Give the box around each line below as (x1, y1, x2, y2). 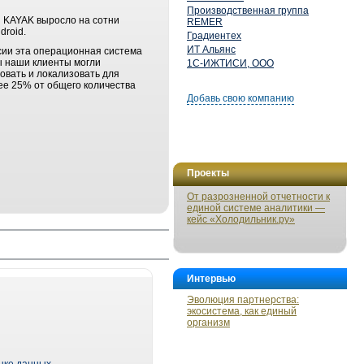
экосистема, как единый (187, 305, 297, 317)
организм (187, 317, 230, 328)
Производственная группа (187, 5, 309, 16)
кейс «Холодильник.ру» (187, 214, 295, 225)
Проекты (187, 167, 229, 179)
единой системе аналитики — (187, 202, 325, 214)
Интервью (187, 273, 236, 284)
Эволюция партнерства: (187, 294, 299, 305)
